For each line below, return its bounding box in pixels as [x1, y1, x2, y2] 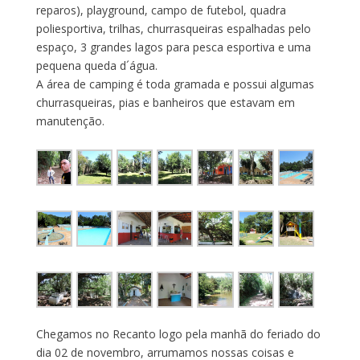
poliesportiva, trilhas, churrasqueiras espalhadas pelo [35, 20, 311, 36]
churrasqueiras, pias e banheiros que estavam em [35, 94, 295, 110]
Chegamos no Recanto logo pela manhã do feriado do [35, 326, 321, 342]
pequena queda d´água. [35, 57, 157, 73]
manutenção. [35, 112, 104, 129]
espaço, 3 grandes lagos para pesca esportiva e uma [35, 39, 311, 55]
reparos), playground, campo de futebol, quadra [35, 2, 286, 18]
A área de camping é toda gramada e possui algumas [35, 76, 314, 92]
